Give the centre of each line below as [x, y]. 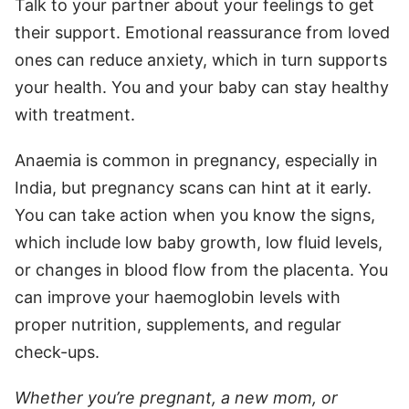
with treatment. [75, 114]
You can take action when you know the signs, [195, 215]
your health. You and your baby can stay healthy [202, 87]
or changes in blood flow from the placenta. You [201, 269]
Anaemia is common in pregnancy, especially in [196, 160]
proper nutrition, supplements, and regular [178, 324]
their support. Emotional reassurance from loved [202, 32]
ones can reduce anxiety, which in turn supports [201, 59]
